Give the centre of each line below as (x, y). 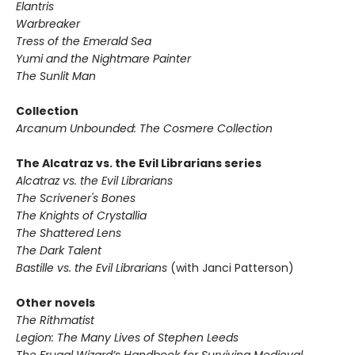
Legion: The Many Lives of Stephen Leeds (127, 338)
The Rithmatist (55, 321)
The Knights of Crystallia (81, 216)
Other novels (55, 303)
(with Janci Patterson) (232, 268)
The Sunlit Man (56, 76)
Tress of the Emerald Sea (84, 42)
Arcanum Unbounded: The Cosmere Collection (144, 129)
